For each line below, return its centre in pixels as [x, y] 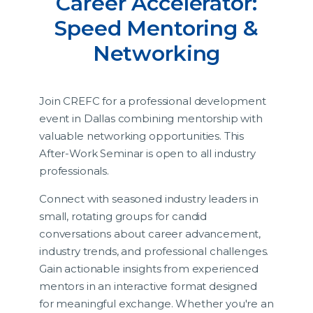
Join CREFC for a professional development [153, 101]
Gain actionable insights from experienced [149, 268]
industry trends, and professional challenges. [154, 251]
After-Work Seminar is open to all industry [147, 153]
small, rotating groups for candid [123, 216]
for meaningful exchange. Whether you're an [156, 303]
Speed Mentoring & [156, 28]
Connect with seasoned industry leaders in [149, 198]
